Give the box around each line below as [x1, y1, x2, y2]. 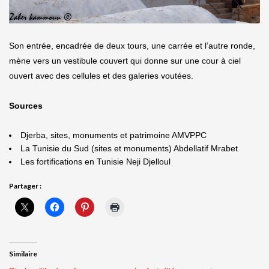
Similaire [9, 249, 37, 258]
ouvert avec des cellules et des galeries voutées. [9, 70, 193, 80]
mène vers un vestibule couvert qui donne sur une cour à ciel [9, 55, 241, 65]
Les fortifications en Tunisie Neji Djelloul [20, 156, 171, 166]
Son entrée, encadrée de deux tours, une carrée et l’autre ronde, [9, 40, 255, 50]
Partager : [9, 181, 41, 190]
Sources [9, 100, 43, 110]
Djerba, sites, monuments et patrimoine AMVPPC [20, 130, 207, 140]
